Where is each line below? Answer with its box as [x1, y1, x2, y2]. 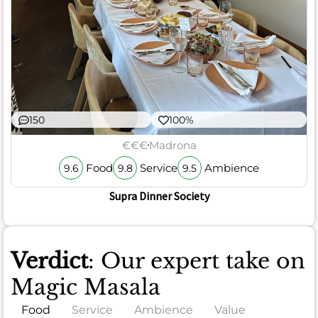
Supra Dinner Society [109, 189, 209, 204]
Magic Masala [11, 274, 160, 301]
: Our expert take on [88, 248, 305, 275]
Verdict [11, 248, 88, 275]
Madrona [148, 138, 197, 152]
